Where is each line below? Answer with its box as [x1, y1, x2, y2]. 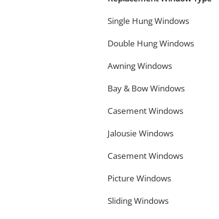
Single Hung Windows [108, 15, 189, 26]
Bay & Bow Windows [108, 83, 185, 94]
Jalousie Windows [108, 128, 174, 139]
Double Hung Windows [108, 38, 194, 49]
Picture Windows [108, 173, 171, 184]
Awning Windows [108, 60, 172, 71]
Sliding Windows [108, 195, 169, 206]
